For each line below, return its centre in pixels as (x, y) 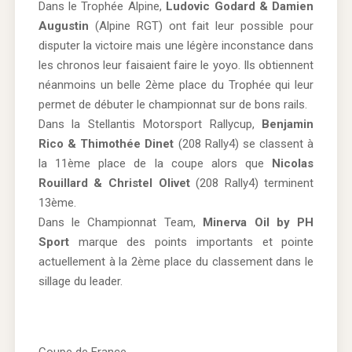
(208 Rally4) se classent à (244, 143)
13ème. (57, 202)
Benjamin (288, 124)
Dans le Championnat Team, (121, 222)
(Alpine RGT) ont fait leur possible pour (201, 26)
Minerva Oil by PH (258, 222)
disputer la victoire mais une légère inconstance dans (176, 45)
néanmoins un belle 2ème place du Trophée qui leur (176, 84)
